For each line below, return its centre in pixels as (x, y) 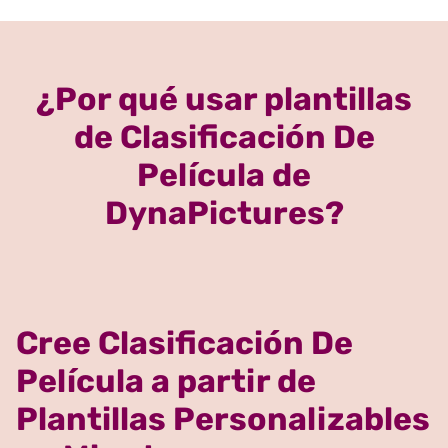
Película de (224, 174)
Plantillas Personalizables (223, 418)
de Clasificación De (224, 136)
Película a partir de (166, 380)
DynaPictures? (224, 212)
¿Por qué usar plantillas (224, 98)
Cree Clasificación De (184, 342)
